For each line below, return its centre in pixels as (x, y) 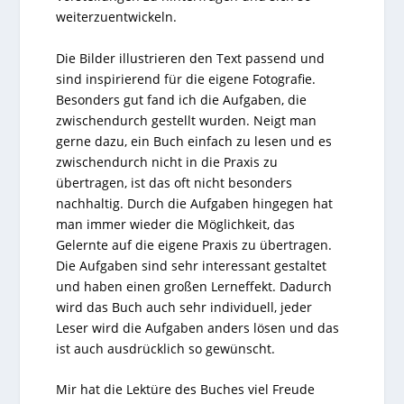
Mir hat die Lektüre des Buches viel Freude (186, 389)
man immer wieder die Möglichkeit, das (176, 224)
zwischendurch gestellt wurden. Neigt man (187, 120)
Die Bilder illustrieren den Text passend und (191, 58)
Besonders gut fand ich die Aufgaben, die (182, 99)
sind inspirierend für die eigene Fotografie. (186, 78)
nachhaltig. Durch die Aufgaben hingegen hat (195, 203)
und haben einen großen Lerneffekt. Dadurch (194, 286)
